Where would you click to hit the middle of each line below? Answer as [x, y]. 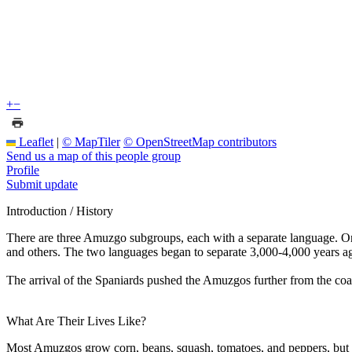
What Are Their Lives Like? [76, 321]
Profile [23, 170]
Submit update [42, 184]
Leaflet [35, 141]
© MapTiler [91, 141]
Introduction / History [60, 211]
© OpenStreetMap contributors [200, 141]
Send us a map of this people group [93, 156]
